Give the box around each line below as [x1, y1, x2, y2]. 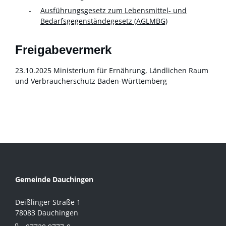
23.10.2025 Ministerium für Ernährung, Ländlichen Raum [15, 66, 208, 76]
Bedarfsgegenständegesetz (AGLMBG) [40, 16, 167, 26]
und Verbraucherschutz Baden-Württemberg [15, 76, 167, 86]
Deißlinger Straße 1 [15, 197, 81, 207]
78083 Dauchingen [15, 208, 78, 218]
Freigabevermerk [15, 43, 111, 57]
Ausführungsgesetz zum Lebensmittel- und [40, 5, 187, 15]
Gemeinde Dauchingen [15, 175, 93, 185]
